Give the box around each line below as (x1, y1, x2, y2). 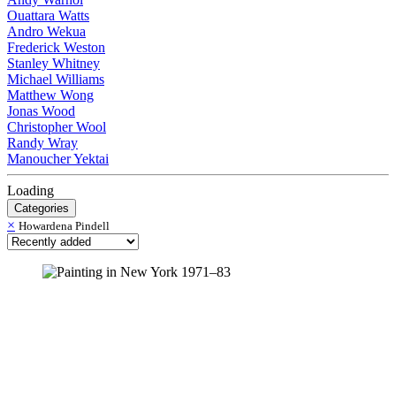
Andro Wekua (7, 24, 86, 39)
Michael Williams (7, 72, 104, 87)
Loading (7, 183, 54, 198)
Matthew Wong (7, 88, 94, 103)
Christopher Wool (7, 119, 106, 134)
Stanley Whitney (7, 56, 100, 71)
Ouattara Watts (7, 8, 89, 23)
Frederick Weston (7, 40, 105, 55)
